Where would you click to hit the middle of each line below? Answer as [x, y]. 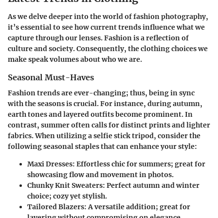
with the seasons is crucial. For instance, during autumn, [105, 104]
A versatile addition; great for [138, 207]
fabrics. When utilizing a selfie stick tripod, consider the [104, 136]
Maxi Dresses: [51, 164]
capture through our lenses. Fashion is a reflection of [98, 38]
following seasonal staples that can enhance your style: [102, 147]
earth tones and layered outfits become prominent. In [100, 115]
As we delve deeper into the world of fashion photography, [108, 17]
